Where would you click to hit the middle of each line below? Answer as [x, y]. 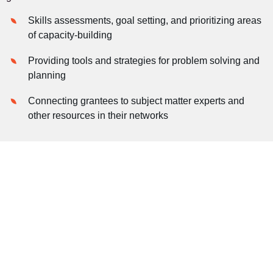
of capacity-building [70, 35]
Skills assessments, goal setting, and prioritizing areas [145, 20]
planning [47, 75]
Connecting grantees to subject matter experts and [136, 101]
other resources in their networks [98, 115]
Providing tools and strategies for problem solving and [144, 60]
